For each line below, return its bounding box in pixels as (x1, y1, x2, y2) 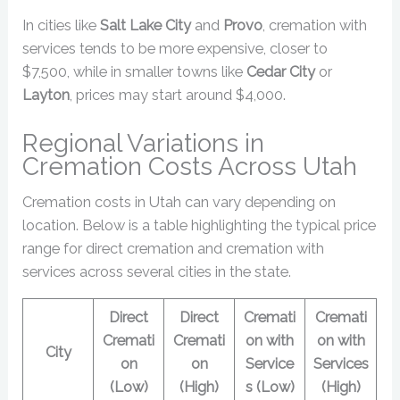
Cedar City (246, 63, 316, 81)
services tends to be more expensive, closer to (22, 40, 329, 58)
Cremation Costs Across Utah (22, 152, 358, 182)
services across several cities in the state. (22, 263, 292, 281)
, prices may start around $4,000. (70, 87, 287, 104)
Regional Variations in (22, 129, 265, 159)
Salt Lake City (100, 17, 192, 35)
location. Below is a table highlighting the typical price (22, 217, 377, 235)
